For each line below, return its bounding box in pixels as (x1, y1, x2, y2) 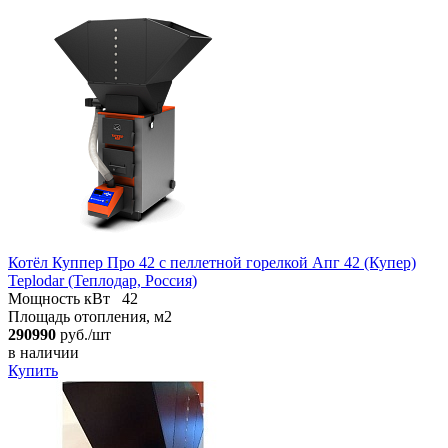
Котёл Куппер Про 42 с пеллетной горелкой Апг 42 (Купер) (8, 253, 416, 271)
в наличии (8, 343, 79, 361)
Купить (8, 361, 58, 379)
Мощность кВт (8, 289, 110, 307)
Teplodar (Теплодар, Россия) (8, 271, 197, 289)
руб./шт (56, 325, 111, 343)
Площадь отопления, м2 (8, 307, 172, 325)
